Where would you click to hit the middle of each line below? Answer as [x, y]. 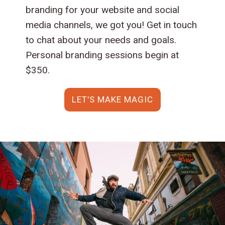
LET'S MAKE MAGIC [113, 99]
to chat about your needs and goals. [101, 40]
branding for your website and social [103, 10]
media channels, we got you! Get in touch [111, 25]
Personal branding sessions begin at [102, 55]
